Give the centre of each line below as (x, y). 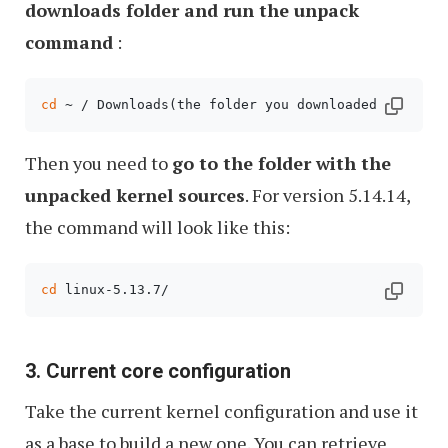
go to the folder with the (281, 163)
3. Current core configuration (158, 371)
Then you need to (98, 163)
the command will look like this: (157, 227)
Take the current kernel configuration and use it (221, 411)
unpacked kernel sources (135, 195)
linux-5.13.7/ (113, 290)
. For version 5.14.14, (327, 195)
